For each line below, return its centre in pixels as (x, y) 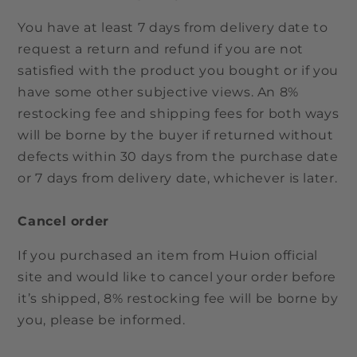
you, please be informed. (102, 320)
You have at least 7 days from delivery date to (173, 28)
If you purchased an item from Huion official (168, 255)
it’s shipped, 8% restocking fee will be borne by (178, 298)
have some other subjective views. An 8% (158, 92)
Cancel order (63, 222)
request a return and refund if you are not (161, 49)
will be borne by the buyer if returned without (176, 135)
